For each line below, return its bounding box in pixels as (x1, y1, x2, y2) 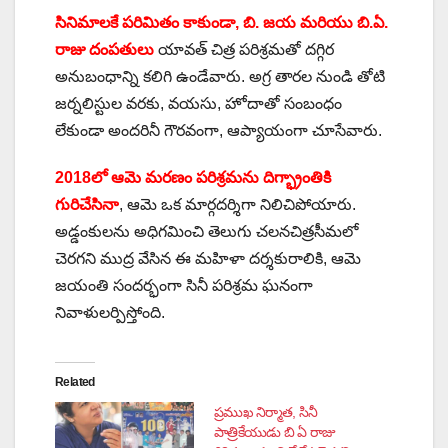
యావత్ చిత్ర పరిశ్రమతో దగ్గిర (154, 40, 334, 58)
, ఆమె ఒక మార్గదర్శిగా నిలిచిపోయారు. (119, 195, 356, 213)
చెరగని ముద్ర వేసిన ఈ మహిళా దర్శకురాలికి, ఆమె (55, 249, 361, 267)
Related (55, 374, 95, 389)
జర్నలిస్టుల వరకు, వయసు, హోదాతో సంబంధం (55, 94, 342, 112)
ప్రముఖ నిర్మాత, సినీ (214, 403, 318, 420)
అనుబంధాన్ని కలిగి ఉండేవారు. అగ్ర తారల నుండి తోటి (55, 67, 385, 85)
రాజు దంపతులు (55, 40, 154, 58)
